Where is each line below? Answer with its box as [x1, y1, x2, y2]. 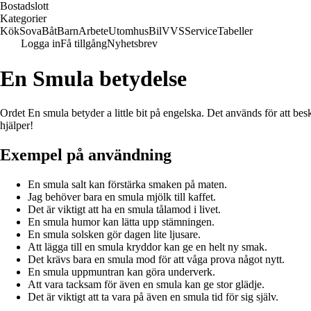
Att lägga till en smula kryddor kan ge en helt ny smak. [28, 240, 267, 253]
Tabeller [217, 25, 253, 37]
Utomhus [108, 25, 149, 37]
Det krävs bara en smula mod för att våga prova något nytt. [28, 253, 285, 265]
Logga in [21, 37, 60, 49]
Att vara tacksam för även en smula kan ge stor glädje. [28, 278, 264, 290]
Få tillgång [60, 37, 107, 49]
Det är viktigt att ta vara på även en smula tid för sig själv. [28, 290, 278, 303]
